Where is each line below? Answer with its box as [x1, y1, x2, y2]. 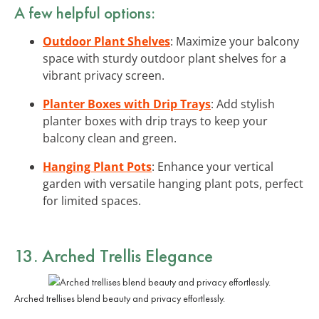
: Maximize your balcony [170, 33, 299, 49]
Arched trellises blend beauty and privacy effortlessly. [14, 291, 225, 305]
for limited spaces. [43, 192, 141, 209]
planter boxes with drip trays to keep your [43, 113, 268, 129]
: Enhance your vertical [152, 158, 273, 174]
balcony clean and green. [43, 130, 177, 146]
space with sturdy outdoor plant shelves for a [43, 50, 286, 66]
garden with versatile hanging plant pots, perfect [43, 175, 303, 192]
